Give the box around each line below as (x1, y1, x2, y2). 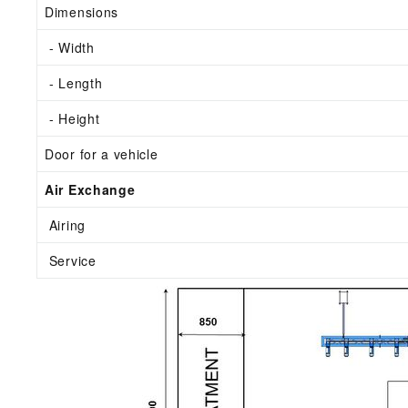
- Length (45, 74, 103, 93)
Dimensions (45, 3, 118, 22)
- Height (45, 109, 100, 128)
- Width (45, 38, 95, 57)
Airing (45, 216, 86, 235)
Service (45, 251, 97, 270)
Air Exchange (45, 180, 136, 199)
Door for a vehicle (45, 145, 163, 164)
